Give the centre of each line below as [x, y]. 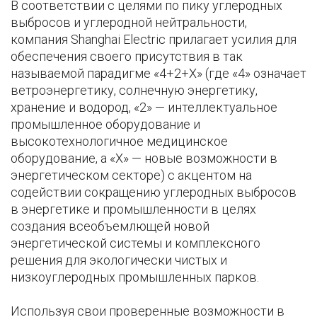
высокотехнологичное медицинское [119, 142]
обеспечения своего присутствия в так [127, 57]
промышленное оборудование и [105, 125]
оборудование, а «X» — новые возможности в [144, 158]
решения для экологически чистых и [119, 260]
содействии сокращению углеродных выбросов [154, 192]
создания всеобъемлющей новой [110, 226]
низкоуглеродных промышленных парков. [136, 277]
